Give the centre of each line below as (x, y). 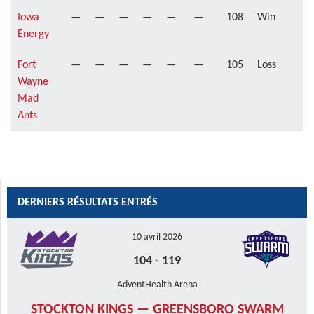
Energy (33, 34)
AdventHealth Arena (157, 285)
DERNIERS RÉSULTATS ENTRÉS (88, 203)
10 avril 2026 (157, 237)
